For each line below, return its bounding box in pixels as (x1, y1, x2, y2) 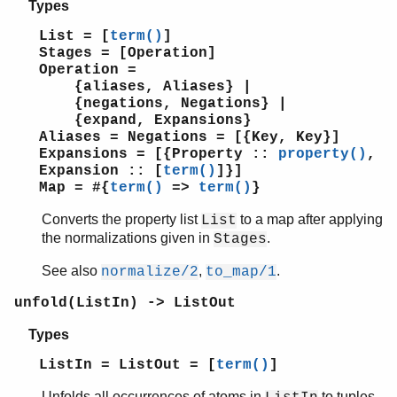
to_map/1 (206, 264, 276, 281)
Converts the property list (42, 212, 201, 228)
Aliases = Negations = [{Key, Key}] (39, 129, 340, 146)
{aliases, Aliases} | (39, 79, 252, 96)
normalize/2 (101, 264, 198, 281)
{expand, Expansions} (39, 113, 252, 129)
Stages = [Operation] (39, 45, 216, 62)
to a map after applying (237, 212, 383, 228)
